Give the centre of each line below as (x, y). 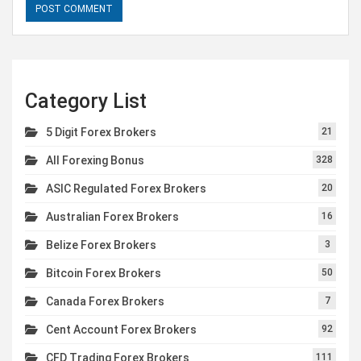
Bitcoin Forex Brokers (104, 273)
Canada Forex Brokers (105, 301)
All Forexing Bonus (95, 160)
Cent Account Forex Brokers (121, 329)
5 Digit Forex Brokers (101, 132)
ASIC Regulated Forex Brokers (126, 188)
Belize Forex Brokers (101, 245)
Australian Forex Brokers (112, 216)
